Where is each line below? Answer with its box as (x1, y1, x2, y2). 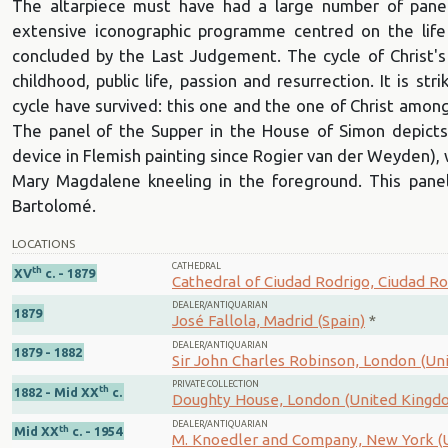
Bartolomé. (12, 195, 96, 215)
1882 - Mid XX (14, 384, 99, 399)
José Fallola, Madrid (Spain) (172, 312, 365, 330)
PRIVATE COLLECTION (172, 379, 259, 390)
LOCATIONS (12, 236, 75, 250)
